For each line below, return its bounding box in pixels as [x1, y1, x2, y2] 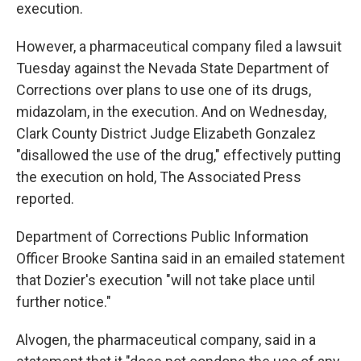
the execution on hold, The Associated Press [16, 168, 301, 185]
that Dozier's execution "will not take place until [16, 272, 315, 288]
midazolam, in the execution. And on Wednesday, [16, 103, 326, 120]
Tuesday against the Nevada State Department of [16, 60, 330, 77]
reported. [16, 190, 74, 207]
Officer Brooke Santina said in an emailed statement [16, 250, 345, 267]
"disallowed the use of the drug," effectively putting [16, 147, 341, 164]
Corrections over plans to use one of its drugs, [16, 81, 311, 98]
